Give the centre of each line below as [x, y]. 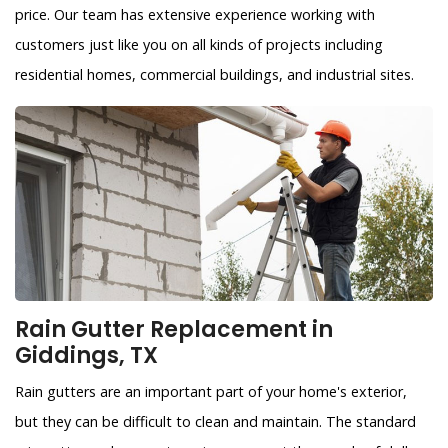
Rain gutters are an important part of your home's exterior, [211, 392]
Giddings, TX [86, 356]
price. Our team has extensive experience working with [195, 15]
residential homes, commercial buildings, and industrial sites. [214, 75]
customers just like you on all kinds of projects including [199, 45]
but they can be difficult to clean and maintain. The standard [215, 422]
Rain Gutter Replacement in [174, 330]
